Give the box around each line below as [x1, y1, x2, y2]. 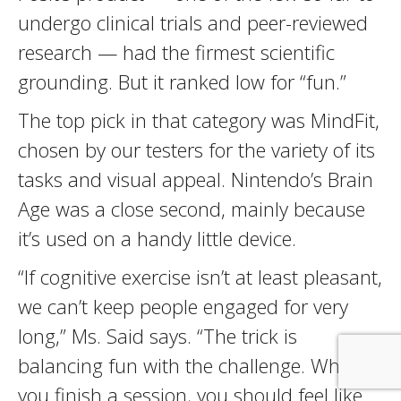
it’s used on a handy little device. [18, 225, 296, 252]
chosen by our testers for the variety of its [18, 136, 375, 163]
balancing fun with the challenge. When [18, 352, 362, 379]
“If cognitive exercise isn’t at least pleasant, [18, 263, 382, 290]
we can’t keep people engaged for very [18, 293, 348, 320]
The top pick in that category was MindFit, [18, 107, 380, 133]
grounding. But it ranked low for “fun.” [18, 68, 346, 95]
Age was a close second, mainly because [18, 195, 365, 222]
